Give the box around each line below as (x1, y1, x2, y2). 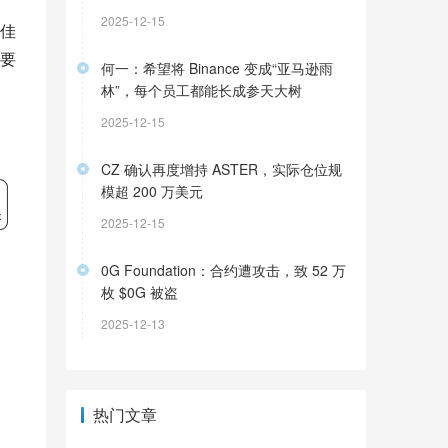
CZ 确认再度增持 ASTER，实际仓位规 (101, 159, 342, 179)
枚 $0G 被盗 (101, 282, 178, 302)
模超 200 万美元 (101, 181, 203, 201)
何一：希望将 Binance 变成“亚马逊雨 (101, 58, 333, 78)
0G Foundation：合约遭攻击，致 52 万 (101, 260, 346, 280)
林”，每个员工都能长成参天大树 (101, 80, 302, 100)
